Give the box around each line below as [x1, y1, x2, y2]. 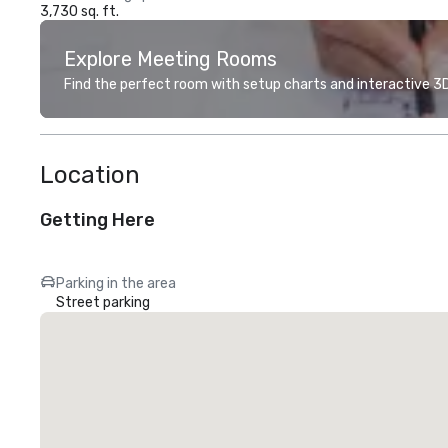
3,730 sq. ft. [40, 3, 119, 20]
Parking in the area [56, 275, 176, 292]
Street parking [56, 294, 150, 311]
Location [40, 161, 140, 189]
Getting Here [40, 209, 155, 231]
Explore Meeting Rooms [64, 47, 277, 71]
